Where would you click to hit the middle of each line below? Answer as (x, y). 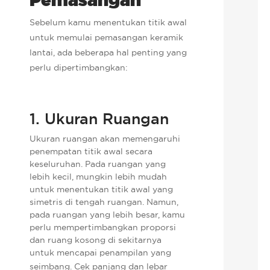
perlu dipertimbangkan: (79, 67)
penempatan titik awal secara (91, 151)
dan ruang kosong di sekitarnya (96, 240)
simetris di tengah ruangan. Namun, (104, 202)
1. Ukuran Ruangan (99, 118)
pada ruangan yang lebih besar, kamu (108, 214)
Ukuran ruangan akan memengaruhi (105, 138)
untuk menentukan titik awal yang (102, 189)
